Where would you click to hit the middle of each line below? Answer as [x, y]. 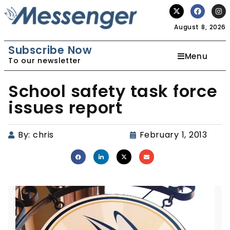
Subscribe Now [50, 50]
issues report [65, 108]
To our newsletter [45, 61]
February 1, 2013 [173, 135]
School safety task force [113, 91]
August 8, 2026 [200, 27]
